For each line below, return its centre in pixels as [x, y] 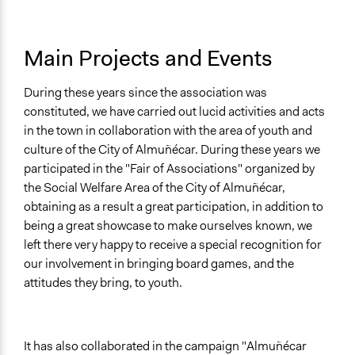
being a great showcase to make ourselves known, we [168, 226]
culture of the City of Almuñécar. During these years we [172, 150]
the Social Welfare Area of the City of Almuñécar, [155, 188]
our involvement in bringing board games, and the [159, 264]
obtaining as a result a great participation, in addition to [174, 207]
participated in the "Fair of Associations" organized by [169, 169]
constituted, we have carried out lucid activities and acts [174, 112]
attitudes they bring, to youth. [103, 283]
